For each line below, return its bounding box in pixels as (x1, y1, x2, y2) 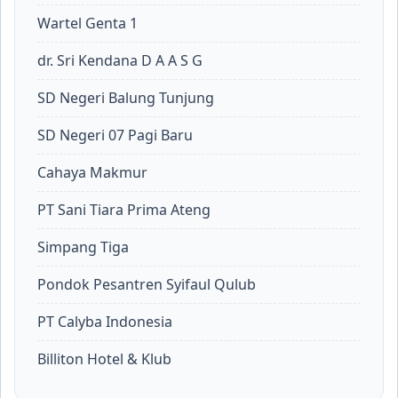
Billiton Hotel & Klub (37, 349, 171, 369)
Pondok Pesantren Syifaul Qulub (37, 275, 256, 294)
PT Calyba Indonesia (37, 312, 172, 331)
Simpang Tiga (37, 237, 129, 257)
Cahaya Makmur (37, 163, 147, 182)
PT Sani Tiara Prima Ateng (37, 200, 211, 219)
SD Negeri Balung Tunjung (37, 88, 214, 107)
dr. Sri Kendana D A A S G (37, 51, 203, 70)
